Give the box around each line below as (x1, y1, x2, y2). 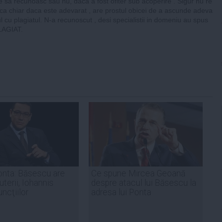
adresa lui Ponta (91, 187, 151, 197)
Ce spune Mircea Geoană (91, 168, 185, 178)
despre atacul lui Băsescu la (91, 177, 196, 188)
